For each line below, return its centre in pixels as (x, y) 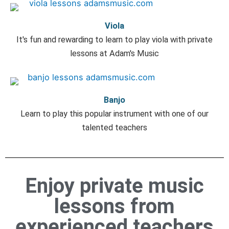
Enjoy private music (114, 186)
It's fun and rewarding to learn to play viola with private (114, 39)
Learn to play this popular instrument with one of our (114, 113)
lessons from (114, 206)
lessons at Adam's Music (114, 53)
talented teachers (114, 127)
